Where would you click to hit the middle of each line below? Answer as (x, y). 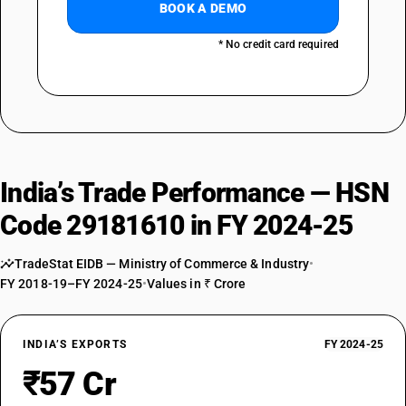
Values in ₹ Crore (196, 284)
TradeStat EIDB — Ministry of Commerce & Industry (162, 264)
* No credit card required (278, 44)
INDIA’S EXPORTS (75, 344)
